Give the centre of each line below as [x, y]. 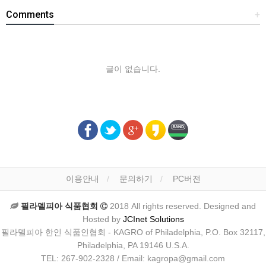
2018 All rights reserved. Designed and [182, 206]
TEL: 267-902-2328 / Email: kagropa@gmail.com [133, 258]
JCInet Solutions [153, 219]
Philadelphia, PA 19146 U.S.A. [133, 245]
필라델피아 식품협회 [61, 206]
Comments [30, 15]
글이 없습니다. [133, 69]
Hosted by [102, 219]
